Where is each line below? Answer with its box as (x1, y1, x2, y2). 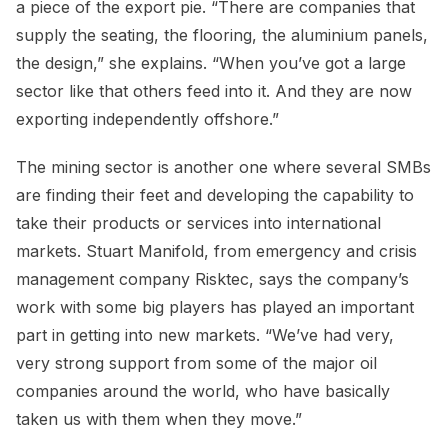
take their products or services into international (16, 213, 381, 234)
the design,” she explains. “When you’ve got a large (16, 53, 406, 74)
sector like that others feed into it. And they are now (16, 81, 412, 102)
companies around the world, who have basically (16, 381, 390, 402)
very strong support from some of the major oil (16, 353, 377, 374)
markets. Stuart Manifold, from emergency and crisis (16, 241, 417, 262)
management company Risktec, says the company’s (16, 269, 409, 290)
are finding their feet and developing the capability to (16, 185, 414, 206)
